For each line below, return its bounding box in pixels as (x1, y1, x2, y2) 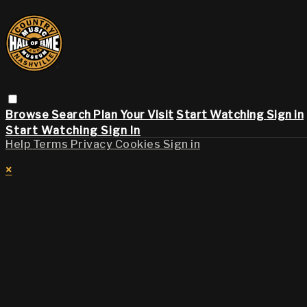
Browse (5, 108, 51, 121)
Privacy (70, 137, 115, 151)
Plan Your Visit (93, 108, 174, 121)
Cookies (114, 137, 163, 151)
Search (51, 108, 93, 121)
